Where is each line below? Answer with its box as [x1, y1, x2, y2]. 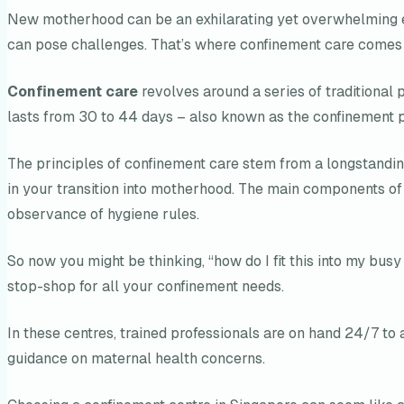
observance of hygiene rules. [7, 205, 199, 225]
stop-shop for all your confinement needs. [7, 277, 284, 297]
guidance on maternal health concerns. [7, 349, 265, 369]
